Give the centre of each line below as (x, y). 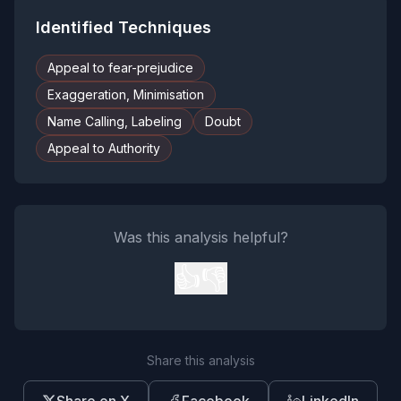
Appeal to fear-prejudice (120, 68)
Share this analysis (200, 360)
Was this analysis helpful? (200, 237)
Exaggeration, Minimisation (126, 94)
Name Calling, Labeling (115, 121)
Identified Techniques (124, 27)
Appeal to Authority (104, 148)
